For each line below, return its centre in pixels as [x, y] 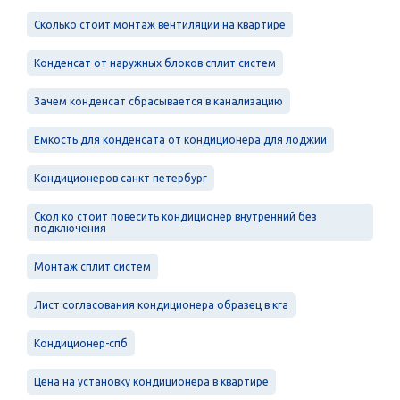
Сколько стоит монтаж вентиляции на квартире [160, 24]
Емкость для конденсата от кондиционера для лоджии [180, 139]
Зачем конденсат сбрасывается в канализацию [158, 101]
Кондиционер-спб [81, 343]
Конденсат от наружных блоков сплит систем [155, 62]
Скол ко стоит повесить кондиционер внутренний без [175, 216]
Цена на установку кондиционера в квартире [151, 381]
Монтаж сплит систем [92, 266]
